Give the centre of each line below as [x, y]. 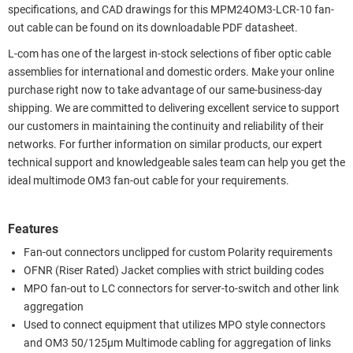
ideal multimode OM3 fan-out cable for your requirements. [149, 180]
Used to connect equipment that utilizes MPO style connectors [175, 325]
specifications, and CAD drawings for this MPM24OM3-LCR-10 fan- [171, 9]
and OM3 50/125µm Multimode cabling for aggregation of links [177, 343]
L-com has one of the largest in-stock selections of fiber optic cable [169, 54]
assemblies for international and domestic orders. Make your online [171, 72]
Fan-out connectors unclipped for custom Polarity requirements [178, 252]
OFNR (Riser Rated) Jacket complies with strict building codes [174, 270]
